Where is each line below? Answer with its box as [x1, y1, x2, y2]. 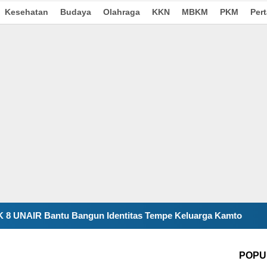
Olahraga [103, 7, 140, 17]
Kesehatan [5, 7, 48, 17]
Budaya [60, 7, 91, 17]
